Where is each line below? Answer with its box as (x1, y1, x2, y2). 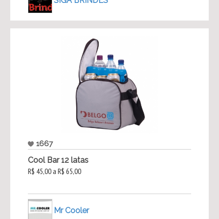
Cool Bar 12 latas (27, 155, 88, 165)
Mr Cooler (53, 205, 89, 215)
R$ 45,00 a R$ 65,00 (27, 166, 81, 176)
